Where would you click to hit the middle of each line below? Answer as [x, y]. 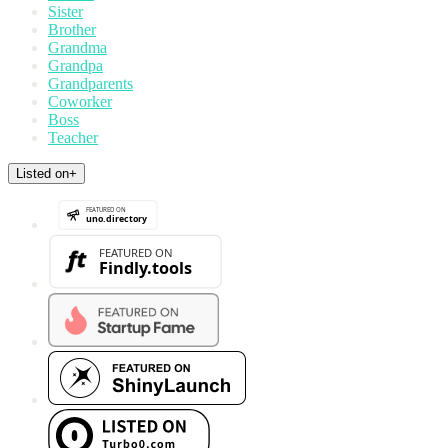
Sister [65, 12]
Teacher [73, 138]
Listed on [42, 174]
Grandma [77, 48]
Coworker [80, 102]
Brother [72, 30]
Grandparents [90, 84]
